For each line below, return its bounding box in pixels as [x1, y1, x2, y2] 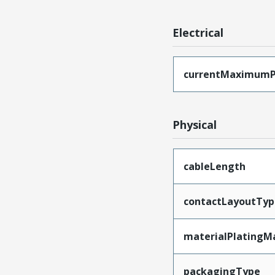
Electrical [172, 25, 224, 40]
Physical [172, 117, 217, 132]
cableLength [183, 160, 246, 173]
